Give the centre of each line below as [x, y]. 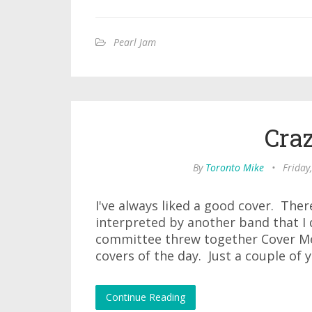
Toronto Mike [235, 167]
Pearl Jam [135, 42]
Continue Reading [146, 297]
